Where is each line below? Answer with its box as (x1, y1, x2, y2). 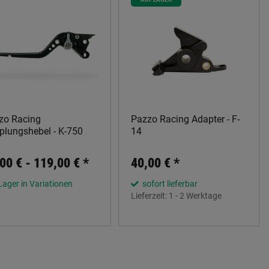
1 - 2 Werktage (169, 191, 222, 201)
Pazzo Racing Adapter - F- (131, 113, 240, 125)
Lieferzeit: (131, 191, 169, 201)
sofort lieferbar (141, 179, 198, 189)
